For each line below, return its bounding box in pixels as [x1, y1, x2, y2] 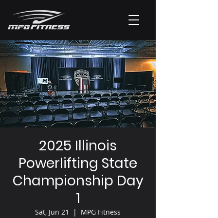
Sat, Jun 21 [35, 207, 69, 217]
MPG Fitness [81, 207, 121, 217]
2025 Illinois [39, 136, 117, 155]
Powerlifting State [18, 154, 137, 173]
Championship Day [12, 171, 144, 190]
